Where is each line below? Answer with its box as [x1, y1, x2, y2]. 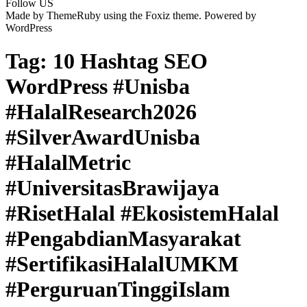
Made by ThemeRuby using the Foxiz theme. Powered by [5, 10, 256, 21]
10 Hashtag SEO [53, 49, 208, 74]
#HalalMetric [5, 150, 131, 175]
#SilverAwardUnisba [5, 125, 200, 150]
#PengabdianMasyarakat [5, 226, 241, 251]
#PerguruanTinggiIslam [5, 277, 230, 302]
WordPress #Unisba [5, 74, 190, 99]
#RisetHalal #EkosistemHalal [5, 201, 279, 226]
